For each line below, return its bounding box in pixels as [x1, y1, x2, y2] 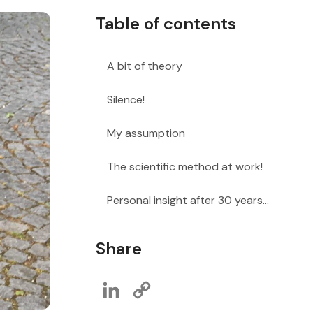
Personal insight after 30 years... [107, 193, 269, 208]
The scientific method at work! [107, 159, 265, 174]
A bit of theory [107, 59, 182, 73]
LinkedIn [124, 275, 164, 290]
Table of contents [96, 13, 236, 34]
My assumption [107, 126, 185, 140]
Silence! [107, 92, 145, 107]
